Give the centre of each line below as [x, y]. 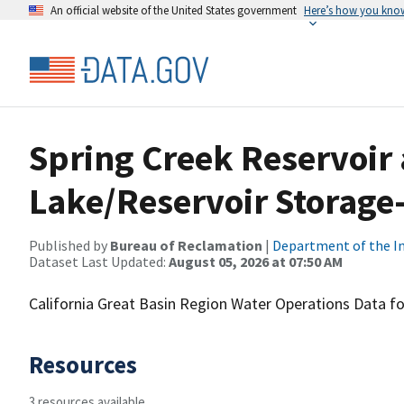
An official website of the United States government [174, 10]
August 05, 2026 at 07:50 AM [256, 262]
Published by [69, 245]
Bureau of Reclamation [186, 245]
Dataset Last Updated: [99, 262]
